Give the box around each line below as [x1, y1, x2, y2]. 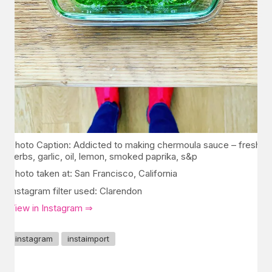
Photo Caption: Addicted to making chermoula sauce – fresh [9, 138, 260, 151]
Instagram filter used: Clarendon [9, 185, 142, 197]
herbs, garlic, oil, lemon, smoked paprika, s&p [9, 150, 197, 162]
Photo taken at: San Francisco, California [9, 168, 177, 179]
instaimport [67, 233, 109, 243]
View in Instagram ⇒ [9, 202, 93, 214]
